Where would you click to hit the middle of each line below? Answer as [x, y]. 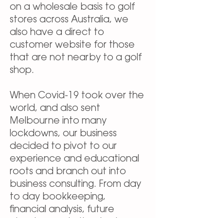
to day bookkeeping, [58, 197]
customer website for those [72, 45]
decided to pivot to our [63, 147]
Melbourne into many [58, 121]
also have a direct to [57, 33]
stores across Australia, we [69, 20]
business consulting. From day [75, 185]
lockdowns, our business [63, 134]
